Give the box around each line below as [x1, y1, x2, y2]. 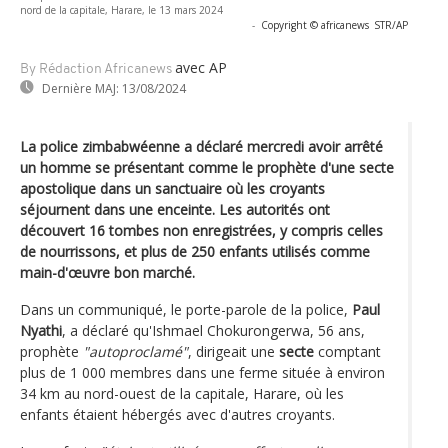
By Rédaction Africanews [20, 61, 172, 77]
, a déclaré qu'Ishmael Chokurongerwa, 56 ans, [62, 320, 365, 340]
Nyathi [20, 320, 62, 340]
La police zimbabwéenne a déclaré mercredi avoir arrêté [20, 136, 383, 156]
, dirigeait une [188, 341, 279, 361]
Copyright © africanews [261, 17, 369, 32]
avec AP [175, 57, 227, 77]
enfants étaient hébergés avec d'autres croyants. [20, 404, 335, 424]
